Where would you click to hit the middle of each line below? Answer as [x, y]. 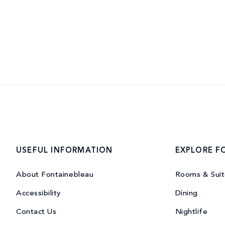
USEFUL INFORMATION [65, 151]
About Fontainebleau [55, 175]
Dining [186, 194]
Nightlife [191, 212]
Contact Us [36, 212]
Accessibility [39, 194]
